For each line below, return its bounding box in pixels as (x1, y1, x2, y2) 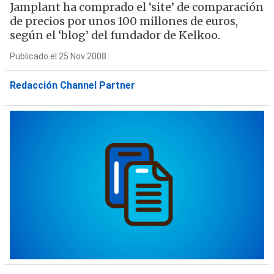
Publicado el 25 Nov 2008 (9, 51, 106, 61)
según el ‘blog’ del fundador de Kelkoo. (9, 28, 220, 42)
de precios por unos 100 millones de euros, (9, 14, 238, 28)
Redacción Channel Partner (9, 80, 135, 91)
